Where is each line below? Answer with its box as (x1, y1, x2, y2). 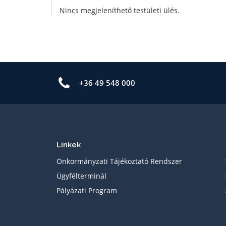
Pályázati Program (56, 186, 117, 195)
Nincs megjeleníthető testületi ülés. (60, 6, 180, 15)
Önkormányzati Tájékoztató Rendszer (56, 156, 182, 166)
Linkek (56, 140, 81, 149)
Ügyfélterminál (56, 171, 106, 181)
